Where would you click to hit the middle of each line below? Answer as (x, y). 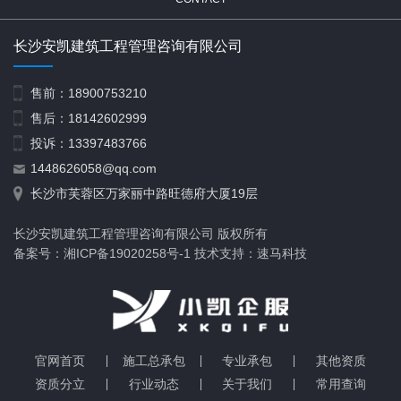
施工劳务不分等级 (267, 106)
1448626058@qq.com (92, 168)
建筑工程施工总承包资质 (286, 372)
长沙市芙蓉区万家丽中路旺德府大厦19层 (142, 193)
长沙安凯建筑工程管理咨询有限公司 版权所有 (141, 233)
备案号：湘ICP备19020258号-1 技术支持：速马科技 (160, 253)
